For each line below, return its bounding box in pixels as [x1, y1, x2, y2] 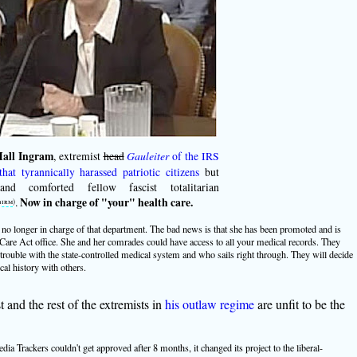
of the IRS [169, 148, 219, 164]
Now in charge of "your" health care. [20, 194, 193, 211]
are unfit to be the [253, 296, 345, 313]
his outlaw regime [164, 296, 254, 313]
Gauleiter [127, 148, 170, 164]
